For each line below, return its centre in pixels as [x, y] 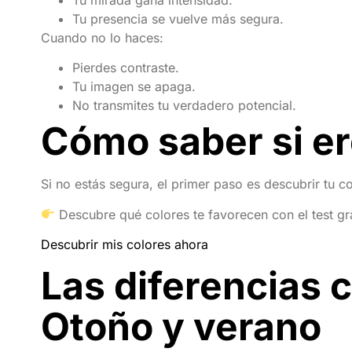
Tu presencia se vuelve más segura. [178, 18]
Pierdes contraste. [126, 68]
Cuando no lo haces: [102, 37]
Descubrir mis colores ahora [125, 245]
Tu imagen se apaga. [134, 87]
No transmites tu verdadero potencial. [184, 106]
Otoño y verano [181, 326]
